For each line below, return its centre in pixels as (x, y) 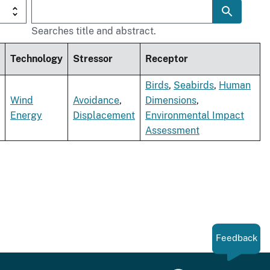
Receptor (167, 59)
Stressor (93, 59)
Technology (36, 59)
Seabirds (194, 86)
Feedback (236, 238)
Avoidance (96, 101)
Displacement (104, 116)
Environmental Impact (195, 116)
